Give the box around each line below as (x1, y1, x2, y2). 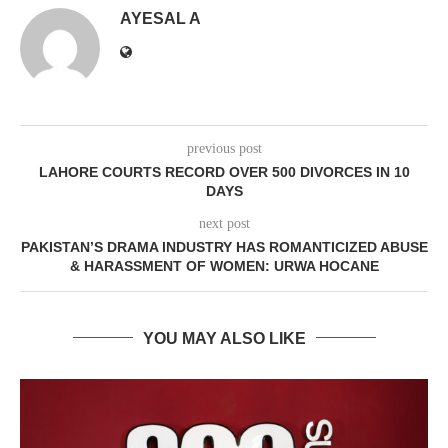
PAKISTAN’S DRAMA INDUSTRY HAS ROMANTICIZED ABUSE (20, 238, 428, 255)
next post (198, 215, 250, 231)
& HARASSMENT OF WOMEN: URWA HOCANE (69, 257, 379, 274)
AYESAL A (120, 9, 201, 27)
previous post (186, 140, 262, 156)
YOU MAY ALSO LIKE (142, 329, 306, 347)
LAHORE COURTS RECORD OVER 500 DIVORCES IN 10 (38, 163, 410, 180)
